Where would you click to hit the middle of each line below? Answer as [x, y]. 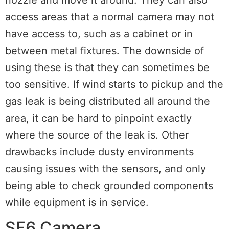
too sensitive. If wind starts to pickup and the [114, 84]
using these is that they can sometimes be [107, 67]
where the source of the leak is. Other [97, 135]
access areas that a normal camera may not [110, 17]
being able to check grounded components [109, 185]
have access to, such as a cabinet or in [99, 33]
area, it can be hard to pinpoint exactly [98, 118]
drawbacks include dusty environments [99, 152]
